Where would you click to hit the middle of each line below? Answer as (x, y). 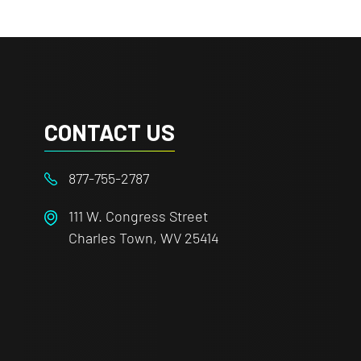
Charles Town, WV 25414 (144, 237)
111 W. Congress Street (139, 216)
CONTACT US (110, 132)
